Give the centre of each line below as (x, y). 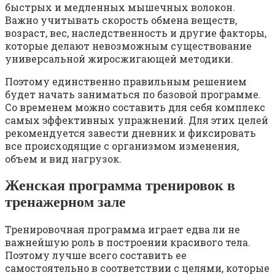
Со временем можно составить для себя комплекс (135, 107)
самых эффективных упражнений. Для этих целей (137, 120)
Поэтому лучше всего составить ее (96, 255)
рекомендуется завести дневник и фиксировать (130, 133)
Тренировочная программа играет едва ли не (122, 230)
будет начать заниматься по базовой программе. (133, 95)
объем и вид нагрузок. (63, 159)
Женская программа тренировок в (120, 186)
